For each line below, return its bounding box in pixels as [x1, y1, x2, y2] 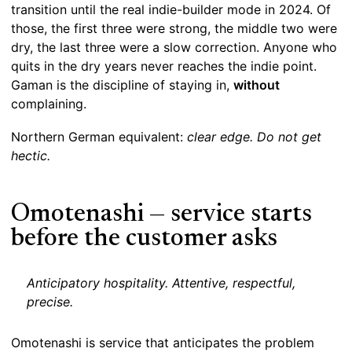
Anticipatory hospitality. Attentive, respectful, [27, 275, 295, 291]
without [233, 77, 280, 93]
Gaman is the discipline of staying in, [11, 77, 233, 93]
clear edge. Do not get [187, 129, 321, 145]
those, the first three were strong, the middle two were [11, 20, 337, 37]
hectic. [11, 148, 50, 164]
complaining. [11, 96, 86, 112]
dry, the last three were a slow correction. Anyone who [11, 39, 337, 56]
